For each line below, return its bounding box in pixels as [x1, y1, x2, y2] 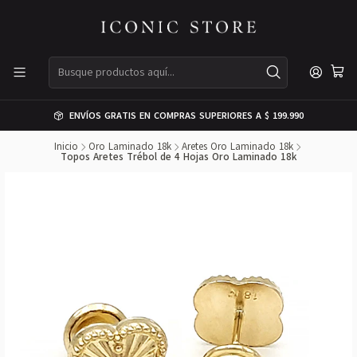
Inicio [53, 139, 78, 153]
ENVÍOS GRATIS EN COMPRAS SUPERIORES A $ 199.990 [69, 109, 304, 122]
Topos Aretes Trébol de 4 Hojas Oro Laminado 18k [61, 149, 296, 163]
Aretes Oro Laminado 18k [181, 139, 293, 153]
